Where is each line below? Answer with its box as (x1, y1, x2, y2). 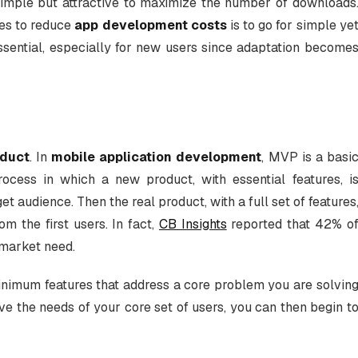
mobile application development (51, 149, 262, 166)
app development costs (74, 17, 227, 34)
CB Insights (158, 216, 227, 233)
